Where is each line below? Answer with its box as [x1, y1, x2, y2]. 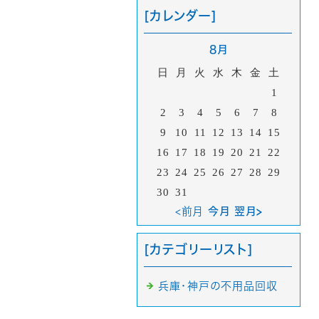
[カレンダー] [144, 9, 217, 22]
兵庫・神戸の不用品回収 [158, 281, 278, 291]
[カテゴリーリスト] [144, 243, 253, 256]
